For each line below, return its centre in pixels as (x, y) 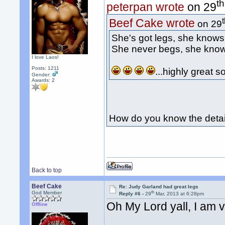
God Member (47, 193)
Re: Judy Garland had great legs (159, 187)
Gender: (42, 75)
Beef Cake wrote (152, 23)
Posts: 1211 (46, 68)
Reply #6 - (132, 194)
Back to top (47, 170)
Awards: (42, 80)
